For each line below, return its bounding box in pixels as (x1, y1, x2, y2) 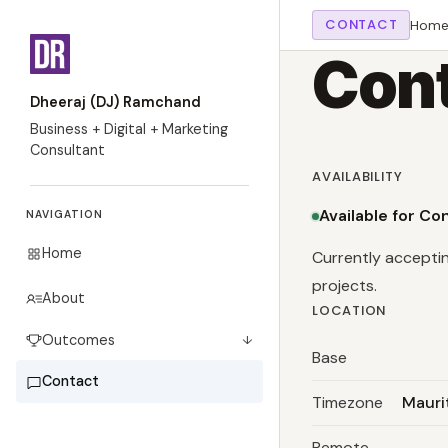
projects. (312, 275, 377, 296)
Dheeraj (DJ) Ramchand (30, 93, 201, 111)
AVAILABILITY (312, 167, 403, 186)
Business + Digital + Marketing (30, 120, 228, 138)
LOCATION (312, 301, 387, 320)
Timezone (312, 392, 383, 413)
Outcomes (42, 331, 115, 349)
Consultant (30, 141, 105, 159)
